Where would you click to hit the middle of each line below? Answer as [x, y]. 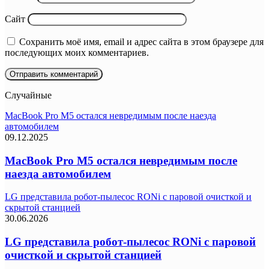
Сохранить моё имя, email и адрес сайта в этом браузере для [141, 41]
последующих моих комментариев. [77, 52]
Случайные [28, 95]
